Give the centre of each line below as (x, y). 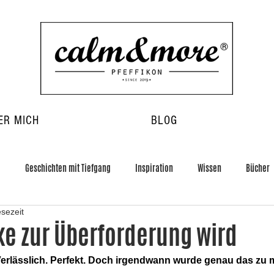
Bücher (258, 168)
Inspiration (154, 168)
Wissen (209, 168)
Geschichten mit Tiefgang (68, 168)
